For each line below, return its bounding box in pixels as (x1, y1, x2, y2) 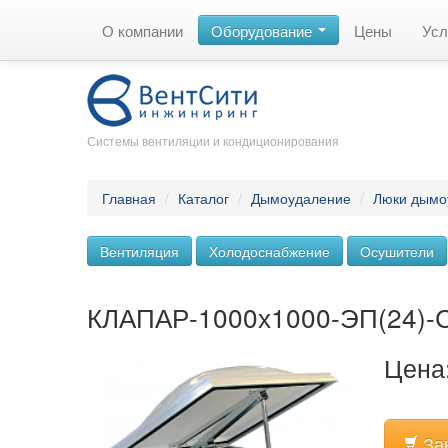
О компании (102, 19, 183, 41)
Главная (102, 188, 156, 208)
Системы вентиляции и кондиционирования (87, 132, 339, 149)
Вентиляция (100, 241, 179, 261)
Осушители (360, 241, 434, 261)
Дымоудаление (251, 188, 351, 208)
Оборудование (211, 19, 316, 41)
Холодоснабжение (209, 241, 330, 261)
